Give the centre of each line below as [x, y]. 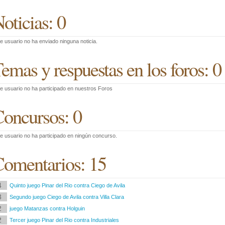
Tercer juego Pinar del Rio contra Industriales [64, 220]
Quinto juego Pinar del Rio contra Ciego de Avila [67, 185]
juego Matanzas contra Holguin [47, 208]
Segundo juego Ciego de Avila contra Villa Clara [67, 197]
